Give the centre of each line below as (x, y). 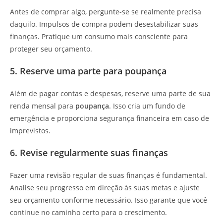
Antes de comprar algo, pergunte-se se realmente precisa (106, 11)
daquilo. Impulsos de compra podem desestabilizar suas (104, 24)
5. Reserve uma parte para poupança (88, 71)
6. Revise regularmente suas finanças (89, 152)
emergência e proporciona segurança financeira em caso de (110, 118)
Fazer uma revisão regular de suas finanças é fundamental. (109, 175)
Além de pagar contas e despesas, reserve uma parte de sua (110, 93)
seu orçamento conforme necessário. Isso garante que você (109, 200)
